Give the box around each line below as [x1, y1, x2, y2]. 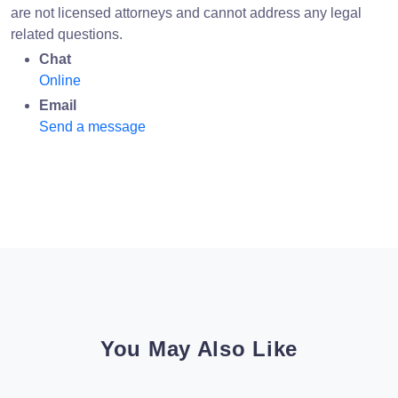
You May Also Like [100, 336, 298, 361]
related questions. [11, 26, 123, 42]
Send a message [39, 118, 146, 134]
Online [39, 72, 81, 88]
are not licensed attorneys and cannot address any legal [11, 4, 362, 20]
